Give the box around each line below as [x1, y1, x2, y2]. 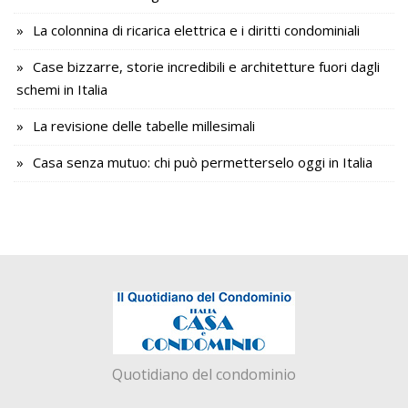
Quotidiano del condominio [112, 364, 296, 385]
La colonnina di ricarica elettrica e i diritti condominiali [33, 21, 360, 40]
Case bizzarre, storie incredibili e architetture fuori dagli [33, 57, 380, 76]
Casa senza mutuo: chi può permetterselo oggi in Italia [33, 153, 372, 172]
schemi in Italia [16, 80, 107, 99]
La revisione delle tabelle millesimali [33, 117, 255, 136]
